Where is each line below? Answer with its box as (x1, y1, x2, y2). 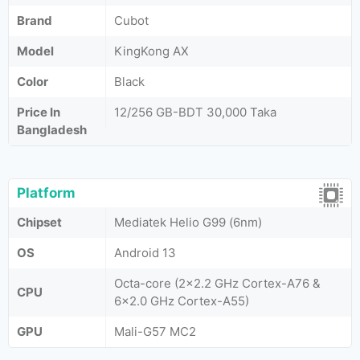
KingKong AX (114, 43, 189, 59)
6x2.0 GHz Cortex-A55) (114, 293, 249, 309)
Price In (17, 104, 60, 120)
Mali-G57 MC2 (114, 324, 196, 339)
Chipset (17, 215, 62, 230)
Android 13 (114, 245, 176, 260)
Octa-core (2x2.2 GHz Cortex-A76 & (114, 276, 321, 291)
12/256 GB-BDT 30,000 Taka (114, 104, 276, 120)
